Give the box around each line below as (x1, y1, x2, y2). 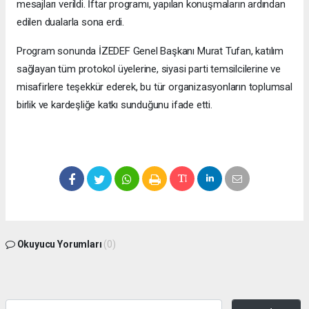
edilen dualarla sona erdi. (17, 16, 125, 29)
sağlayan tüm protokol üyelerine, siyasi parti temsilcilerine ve (17, 63, 281, 76)
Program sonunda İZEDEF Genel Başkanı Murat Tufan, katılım (17, 45, 284, 58)
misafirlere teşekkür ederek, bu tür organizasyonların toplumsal (17, 81, 292, 94)
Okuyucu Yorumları (14, 239, 104, 250)
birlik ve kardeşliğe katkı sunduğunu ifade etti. (17, 99, 212, 112)
